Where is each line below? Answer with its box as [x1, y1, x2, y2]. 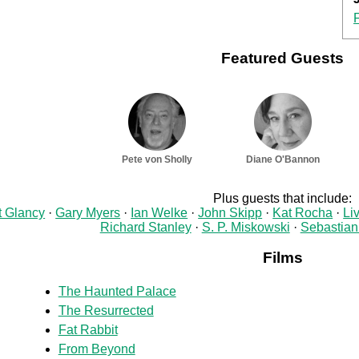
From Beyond [58, 341, 135, 356]
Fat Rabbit [58, 322, 118, 337]
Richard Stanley [99, 220, 192, 234]
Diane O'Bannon [245, 153, 320, 165]
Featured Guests [221, 49, 345, 67]
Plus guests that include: [213, 191, 353, 205]
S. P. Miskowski [201, 220, 290, 234]
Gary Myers [55, 205, 121, 220]
